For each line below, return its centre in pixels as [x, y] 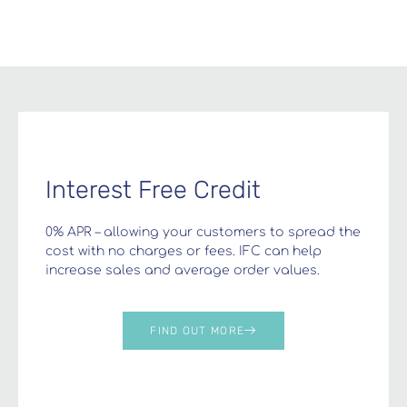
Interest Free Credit [153, 190]
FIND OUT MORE [198, 330]
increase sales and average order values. [183, 271]
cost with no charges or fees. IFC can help [184, 252]
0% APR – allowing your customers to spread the [203, 233]
